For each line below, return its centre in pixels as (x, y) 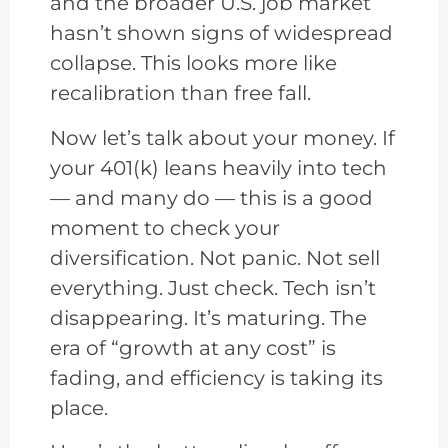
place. (79, 407)
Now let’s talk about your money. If (222, 137)
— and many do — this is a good (211, 197)
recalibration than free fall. (180, 93)
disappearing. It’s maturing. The (208, 317)
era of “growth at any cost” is (193, 347)
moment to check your (165, 227)
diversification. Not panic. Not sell (215, 257)
